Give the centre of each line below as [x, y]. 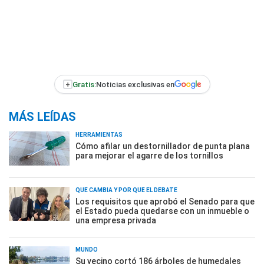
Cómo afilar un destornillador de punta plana [163, 146]
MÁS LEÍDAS [42, 117]
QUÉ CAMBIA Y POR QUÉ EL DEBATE [126, 190]
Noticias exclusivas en [135, 84]
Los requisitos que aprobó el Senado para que [165, 202]
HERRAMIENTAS [99, 135]
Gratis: [84, 84]
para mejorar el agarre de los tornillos [149, 156]
